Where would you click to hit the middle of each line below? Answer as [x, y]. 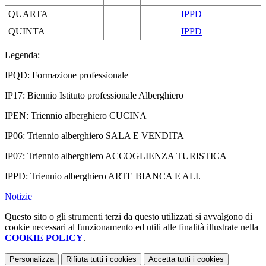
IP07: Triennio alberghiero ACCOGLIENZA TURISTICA [116, 156]
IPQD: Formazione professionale [66, 75]
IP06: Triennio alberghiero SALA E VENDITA [94, 136]
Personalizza [32, 259]
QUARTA [28, 14]
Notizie [18, 197]
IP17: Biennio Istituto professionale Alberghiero [94, 96]
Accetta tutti [170, 259]
